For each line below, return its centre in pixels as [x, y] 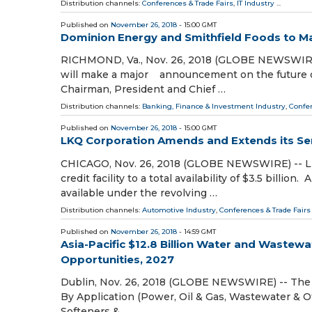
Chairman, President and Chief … [143, 89]
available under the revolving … [139, 193]
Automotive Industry [179, 210]
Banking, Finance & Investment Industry [214, 107]
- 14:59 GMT [196, 231]
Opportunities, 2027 [117, 259]
